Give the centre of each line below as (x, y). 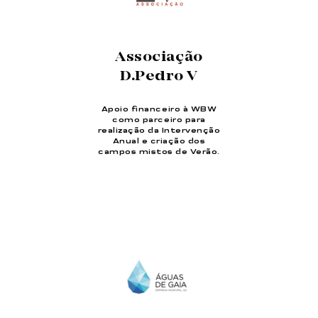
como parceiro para (159, 120)
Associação (159, 57)
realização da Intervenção (159, 130)
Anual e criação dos (159, 141)
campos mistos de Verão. (159, 152)
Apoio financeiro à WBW (159, 109)
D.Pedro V (159, 76)
